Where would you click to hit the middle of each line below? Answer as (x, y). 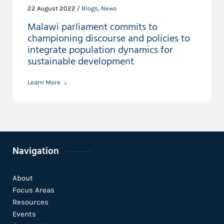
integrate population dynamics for (100, 51)
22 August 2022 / (54, 8)
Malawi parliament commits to (92, 28)
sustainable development (81, 62)
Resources (30, 202)
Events (24, 214)
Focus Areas (33, 190)
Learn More (44, 82)
